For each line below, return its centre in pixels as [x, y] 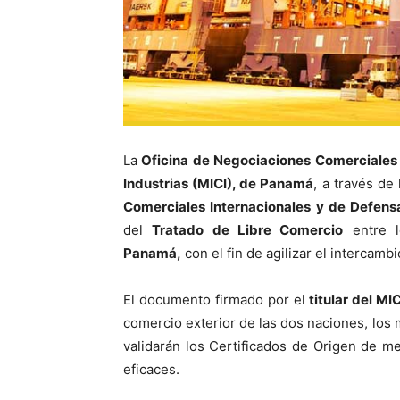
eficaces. [151, 369]
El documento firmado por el [214, 299]
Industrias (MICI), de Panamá [219, 183]
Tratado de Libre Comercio [248, 229]
